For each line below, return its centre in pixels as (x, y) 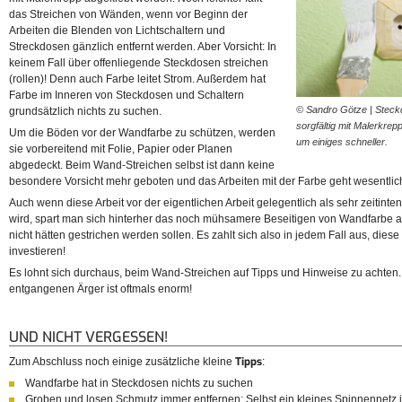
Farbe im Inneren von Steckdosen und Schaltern (127, 96)
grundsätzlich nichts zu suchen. (85, 112)
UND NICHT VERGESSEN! (88, 337)
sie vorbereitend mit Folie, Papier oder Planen (121, 149)
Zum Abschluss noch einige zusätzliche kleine (122, 362)
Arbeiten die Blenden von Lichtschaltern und (117, 31)
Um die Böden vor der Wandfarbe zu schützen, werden (142, 133)
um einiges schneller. (342, 141)
